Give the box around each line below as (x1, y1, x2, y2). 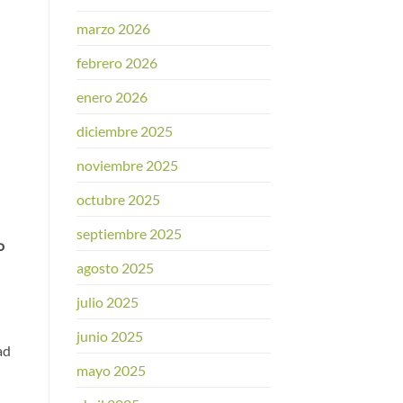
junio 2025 (76, 327, 143, 345)
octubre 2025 (76, 191, 160, 209)
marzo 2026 (76, 20, 150, 38)
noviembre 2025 (76, 157, 178, 175)
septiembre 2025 (76, 225, 182, 243)
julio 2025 (76, 293, 139, 311)
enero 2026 (76, 88, 148, 106)
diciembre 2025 (76, 122, 173, 140)
